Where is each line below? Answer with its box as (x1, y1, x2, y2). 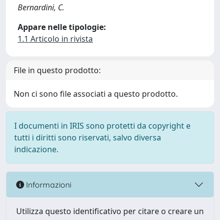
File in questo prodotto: (14, 65, 101, 76)
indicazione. (14, 144, 58, 155)
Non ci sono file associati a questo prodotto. (14, 88, 178, 99)
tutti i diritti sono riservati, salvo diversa (14, 132, 161, 143)
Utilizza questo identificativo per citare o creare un (16, 206, 204, 217)
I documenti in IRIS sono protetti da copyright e (14, 120, 191, 131)
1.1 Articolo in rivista (18, 33, 93, 44)
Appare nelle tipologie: (18, 22, 106, 32)
